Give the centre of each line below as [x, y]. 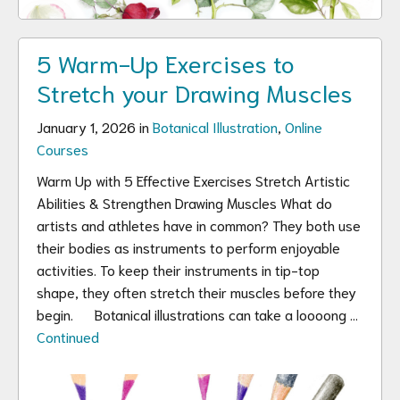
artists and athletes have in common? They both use [199, 225]
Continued [68, 336]
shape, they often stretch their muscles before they [196, 292]
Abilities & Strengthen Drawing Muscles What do [184, 202]
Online [304, 126]
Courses [62, 149]
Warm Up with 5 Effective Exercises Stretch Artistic [193, 180]
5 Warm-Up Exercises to [166, 62]
